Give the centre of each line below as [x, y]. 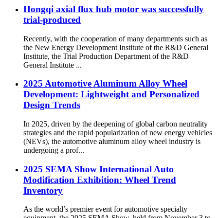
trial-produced [52, 19]
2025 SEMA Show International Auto [99, 169]
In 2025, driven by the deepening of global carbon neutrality [116, 124]
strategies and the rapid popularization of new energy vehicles [118, 132]
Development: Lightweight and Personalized [111, 94]
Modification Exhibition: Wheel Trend [100, 180]
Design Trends [52, 105]
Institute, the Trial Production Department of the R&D [106, 56]
